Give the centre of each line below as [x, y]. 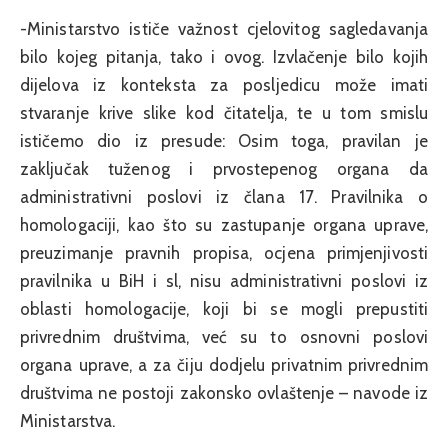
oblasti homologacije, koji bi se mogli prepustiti [224, 308]
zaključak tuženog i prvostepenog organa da [224, 168]
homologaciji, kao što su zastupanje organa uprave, [224, 224]
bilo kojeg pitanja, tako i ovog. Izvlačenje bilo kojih [224, 56]
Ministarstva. [68, 420]
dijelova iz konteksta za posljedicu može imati [224, 84]
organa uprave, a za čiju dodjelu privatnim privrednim [224, 364]
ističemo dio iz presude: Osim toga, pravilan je [224, 140]
